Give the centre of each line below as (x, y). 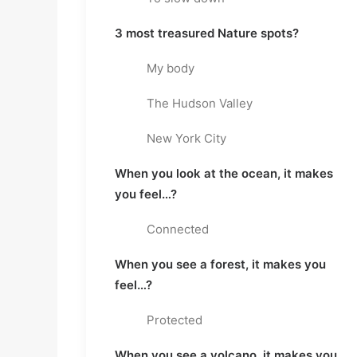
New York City (186, 138)
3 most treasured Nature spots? (207, 33)
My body (171, 68)
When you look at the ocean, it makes (224, 173)
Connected (178, 229)
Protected (175, 320)
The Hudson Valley (200, 103)
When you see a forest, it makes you (220, 264)
